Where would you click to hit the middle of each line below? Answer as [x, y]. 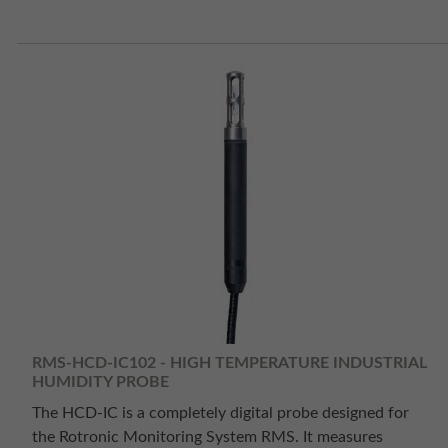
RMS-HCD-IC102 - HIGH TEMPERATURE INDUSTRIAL [229, 362]
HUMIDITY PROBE [100, 381]
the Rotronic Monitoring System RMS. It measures [207, 437]
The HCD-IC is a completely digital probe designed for [220, 413]
